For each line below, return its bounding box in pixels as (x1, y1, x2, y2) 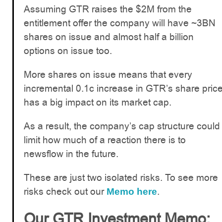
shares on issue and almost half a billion (24, 30, 194, 44)
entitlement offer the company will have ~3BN (24, 16, 216, 30)
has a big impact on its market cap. (24, 95, 171, 109)
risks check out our (24, 184, 107, 198)
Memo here (107, 186, 157, 197)
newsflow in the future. (24, 147, 118, 161)
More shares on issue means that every (24, 67, 192, 81)
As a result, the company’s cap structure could (24, 119, 220, 133)
